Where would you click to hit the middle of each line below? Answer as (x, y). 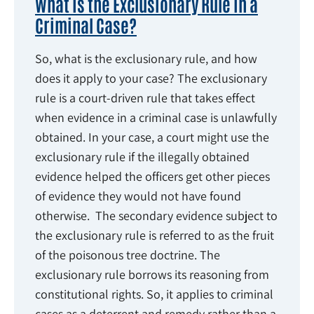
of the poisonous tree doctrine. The (128, 254)
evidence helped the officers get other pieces (152, 176)
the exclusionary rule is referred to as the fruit (155, 235)
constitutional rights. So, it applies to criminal (154, 294)
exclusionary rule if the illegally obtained (142, 156)
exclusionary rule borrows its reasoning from (152, 274)
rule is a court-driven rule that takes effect (145, 97)
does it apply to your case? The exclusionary (151, 78)
